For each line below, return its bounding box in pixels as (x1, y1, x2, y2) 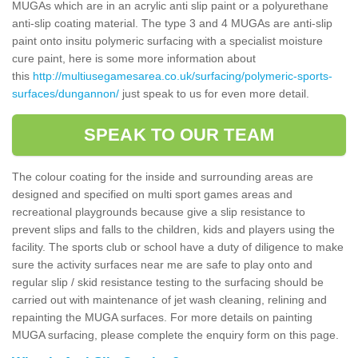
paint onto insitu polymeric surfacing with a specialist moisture (12, 34, 323, 47)
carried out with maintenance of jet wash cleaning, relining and (12, 292, 327, 306)
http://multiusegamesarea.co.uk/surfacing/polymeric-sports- (33, 69, 332, 82)
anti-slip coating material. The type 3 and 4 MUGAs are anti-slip (12, 16, 332, 30)
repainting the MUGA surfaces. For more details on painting (12, 310, 312, 324)
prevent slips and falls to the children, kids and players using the (12, 222, 335, 236)
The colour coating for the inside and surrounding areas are (12, 169, 313, 183)
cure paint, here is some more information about (12, 51, 256, 65)
